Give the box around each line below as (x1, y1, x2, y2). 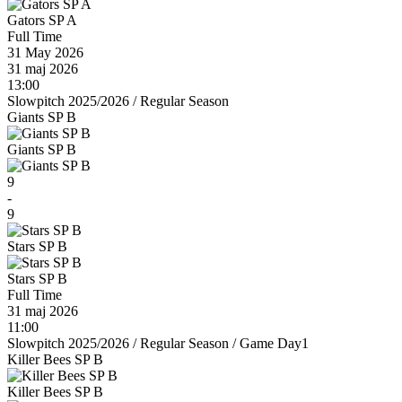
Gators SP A (7, 13, 77, 29)
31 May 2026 (7, 45, 83, 61)
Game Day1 (240, 336, 309, 352)
